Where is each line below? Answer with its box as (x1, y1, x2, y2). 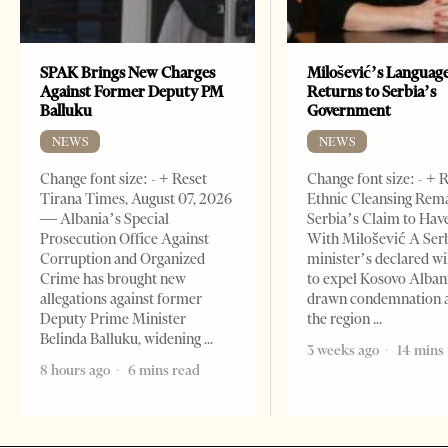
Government (307, 100, 392, 120)
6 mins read (125, 360, 200, 379)
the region (307, 309, 374, 328)
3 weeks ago (307, 340, 380, 359)
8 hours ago (40, 360, 110, 379)
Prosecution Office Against (40, 229, 209, 248)
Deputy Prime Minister (40, 309, 186, 328)
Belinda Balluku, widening (40, 329, 204, 348)
